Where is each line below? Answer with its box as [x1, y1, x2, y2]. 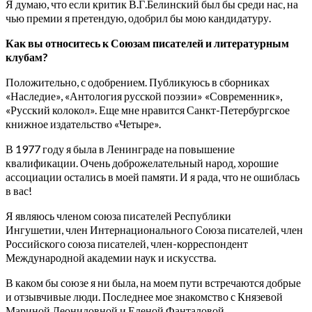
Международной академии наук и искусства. [6, 250, 216, 264]
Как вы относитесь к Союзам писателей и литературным [6, 36, 289, 49]
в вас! [6, 183, 32, 197]
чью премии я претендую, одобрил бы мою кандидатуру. [6, 10, 271, 24]
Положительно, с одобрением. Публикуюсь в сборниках [6, 75, 270, 88]
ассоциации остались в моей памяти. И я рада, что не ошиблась [6, 169, 299, 183]
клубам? [6, 49, 48, 63]
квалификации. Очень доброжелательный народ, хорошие [6, 155, 279, 169]
